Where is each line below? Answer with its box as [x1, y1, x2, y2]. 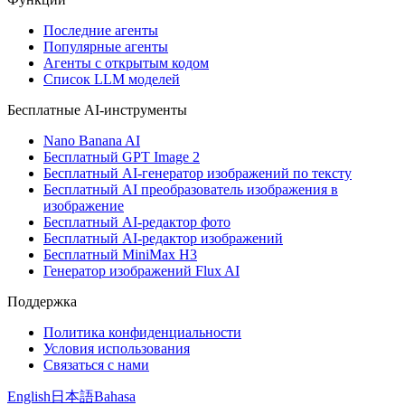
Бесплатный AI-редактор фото [43, 213, 231, 230]
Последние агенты [43, 22, 158, 38]
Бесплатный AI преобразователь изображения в [43, 181, 338, 197]
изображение [43, 197, 124, 213]
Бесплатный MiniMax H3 [43, 246, 197, 262]
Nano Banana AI [43, 132, 140, 148]
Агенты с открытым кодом [43, 54, 209, 71]
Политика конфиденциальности [43, 324, 241, 340]
